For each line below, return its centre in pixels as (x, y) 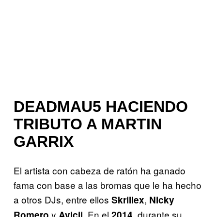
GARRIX (44, 142)
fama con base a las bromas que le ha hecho (108, 185)
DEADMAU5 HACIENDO (101, 107)
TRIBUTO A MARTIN (88, 124)
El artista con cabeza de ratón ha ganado (100, 170)
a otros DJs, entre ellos (62, 199)
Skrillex (128, 200)
